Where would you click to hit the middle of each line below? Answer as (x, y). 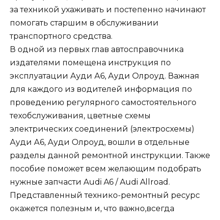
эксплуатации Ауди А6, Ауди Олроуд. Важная (105, 76)
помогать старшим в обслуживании (84, 23)
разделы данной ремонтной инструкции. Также (110, 155)
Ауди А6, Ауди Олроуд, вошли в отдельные (100, 142)
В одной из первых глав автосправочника (97, 49)
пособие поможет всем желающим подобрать (106, 168)
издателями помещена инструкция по (90, 62)
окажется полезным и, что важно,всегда (92, 208)
